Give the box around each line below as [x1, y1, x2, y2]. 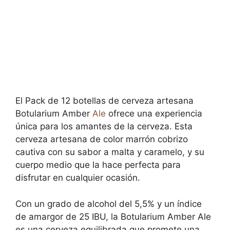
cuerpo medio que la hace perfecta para [15, 160, 181, 170]
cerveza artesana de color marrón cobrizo [15, 134, 188, 144]
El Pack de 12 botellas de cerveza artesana [15, 95, 194, 106]
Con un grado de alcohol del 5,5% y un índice [15, 198, 202, 209]
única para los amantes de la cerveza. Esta [15, 121, 193, 131]
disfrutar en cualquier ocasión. [15, 172, 140, 183]
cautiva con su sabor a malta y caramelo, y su [15, 147, 204, 157]
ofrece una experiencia [106, 108, 202, 119]
